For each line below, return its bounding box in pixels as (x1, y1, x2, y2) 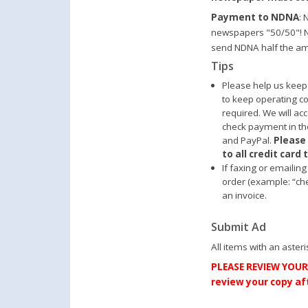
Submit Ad (211, 219, 266, 234)
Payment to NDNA (211, 11, 299, 24)
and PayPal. (222, 133, 274, 146)
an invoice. (222, 188, 267, 201)
